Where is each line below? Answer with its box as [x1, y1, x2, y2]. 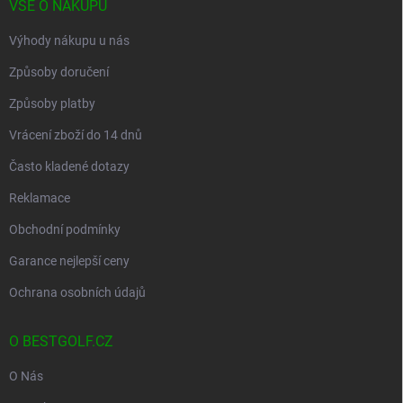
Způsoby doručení [9, 65, 109, 79]
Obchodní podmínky [9, 222, 121, 237]
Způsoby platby [9, 96, 95, 111]
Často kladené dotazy [9, 159, 130, 174]
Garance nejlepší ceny [9, 254, 130, 268]
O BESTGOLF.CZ [9, 333, 113, 350]
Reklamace [9, 191, 70, 205]
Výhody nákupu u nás [9, 33, 130, 48]
